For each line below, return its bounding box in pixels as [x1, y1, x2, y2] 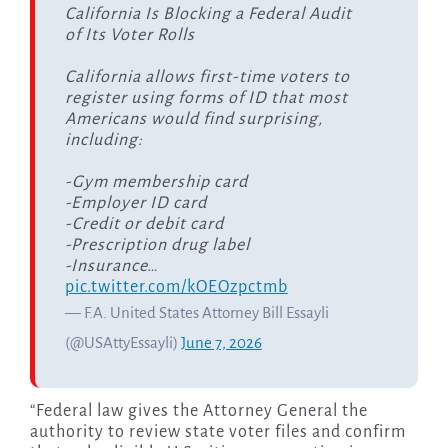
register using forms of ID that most [64, 89, 348, 108]
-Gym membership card [64, 173, 248, 192]
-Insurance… [64, 257, 158, 276]
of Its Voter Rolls [64, 26, 195, 45]
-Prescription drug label [64, 236, 250, 255]
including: [64, 131, 143, 150]
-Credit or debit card [64, 215, 224, 234]
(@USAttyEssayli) [64, 334, 181, 352]
